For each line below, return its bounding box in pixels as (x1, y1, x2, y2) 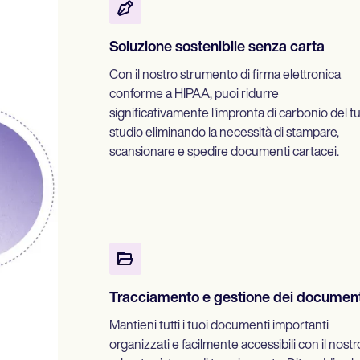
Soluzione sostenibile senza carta (109, 40, 325, 56)
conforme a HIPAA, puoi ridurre (109, 88, 279, 102)
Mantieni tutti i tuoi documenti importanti (109, 320, 329, 333)
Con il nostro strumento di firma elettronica (109, 69, 341, 83)
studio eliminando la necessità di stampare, (109, 127, 339, 141)
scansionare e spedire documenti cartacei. (109, 146, 339, 160)
